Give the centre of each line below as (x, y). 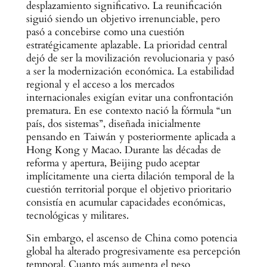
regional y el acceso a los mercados (100, 84)
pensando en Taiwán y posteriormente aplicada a (131, 136)
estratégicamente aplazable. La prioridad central (126, 45)
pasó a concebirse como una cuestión (105, 32)
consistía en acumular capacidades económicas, (125, 202)
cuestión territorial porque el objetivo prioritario (128, 189)
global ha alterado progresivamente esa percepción (133, 252)
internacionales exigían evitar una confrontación (130, 97)
